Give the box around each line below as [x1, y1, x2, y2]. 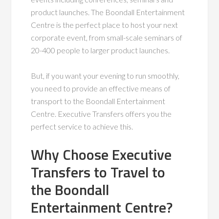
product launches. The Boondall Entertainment [31, 7, 185, 17]
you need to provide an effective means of [31, 83, 171, 93]
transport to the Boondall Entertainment [31, 96, 166, 106]
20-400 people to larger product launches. [31, 45, 170, 55]
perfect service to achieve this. [31, 121, 133, 131]
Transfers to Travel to [31, 160, 166, 183]
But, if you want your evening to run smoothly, [31, 70, 180, 80]
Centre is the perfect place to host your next [31, 20, 178, 29]
